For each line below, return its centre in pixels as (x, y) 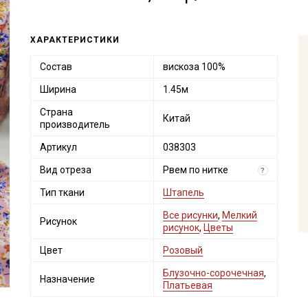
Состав (56, 67)
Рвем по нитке (195, 170)
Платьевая (187, 285)
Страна (56, 112)
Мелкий (239, 215)
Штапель (183, 192)
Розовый (183, 250)
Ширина (58, 89)
